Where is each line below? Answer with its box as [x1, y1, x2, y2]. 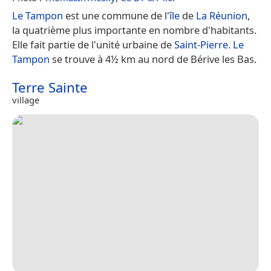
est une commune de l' [63, 8, 169, 22]
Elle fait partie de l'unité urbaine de [12, 37, 174, 51]
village [12, 93, 39, 106]
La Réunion [196, 8, 247, 22]
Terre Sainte [12, 77, 88, 97]
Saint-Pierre [174, 37, 228, 51]
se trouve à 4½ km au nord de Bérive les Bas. [50, 51, 256, 66]
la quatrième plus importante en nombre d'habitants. [12, 22, 256, 37]
